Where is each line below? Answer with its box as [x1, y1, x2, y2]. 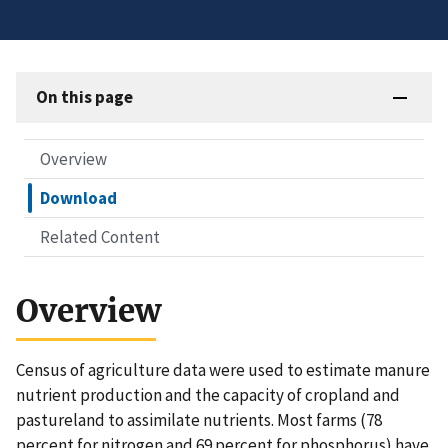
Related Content [40, 226, 160, 249]
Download [40, 187, 117, 210]
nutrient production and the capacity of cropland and [16, 384, 400, 407]
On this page [36, 86, 133, 109]
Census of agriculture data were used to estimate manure [16, 359, 430, 382]
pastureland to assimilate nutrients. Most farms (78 [16, 409, 382, 432]
